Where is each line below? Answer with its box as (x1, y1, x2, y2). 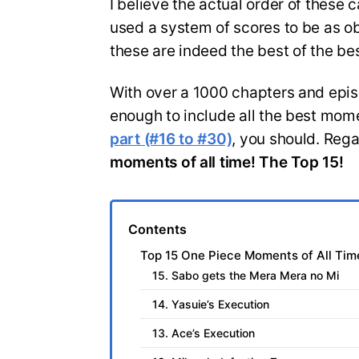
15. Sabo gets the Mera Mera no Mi (152, 268, 339, 283)
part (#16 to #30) (110, 130, 232, 149)
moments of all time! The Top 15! (110, 153, 344, 172)
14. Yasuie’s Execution (152, 297, 269, 312)
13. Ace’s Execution (152, 326, 255, 341)
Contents (128, 221, 187, 238)
